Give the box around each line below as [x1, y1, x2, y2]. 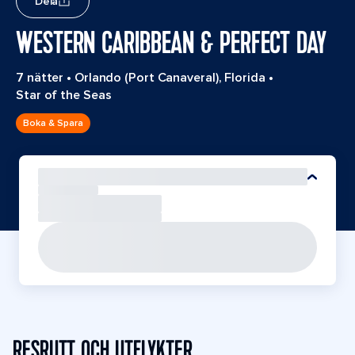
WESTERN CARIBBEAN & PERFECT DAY [16, 24, 326, 63]
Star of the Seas [16, 87, 112, 103]
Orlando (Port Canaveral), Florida [74, 70, 265, 86]
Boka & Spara [23, 116, 83, 129]
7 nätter [16, 70, 64, 86]
